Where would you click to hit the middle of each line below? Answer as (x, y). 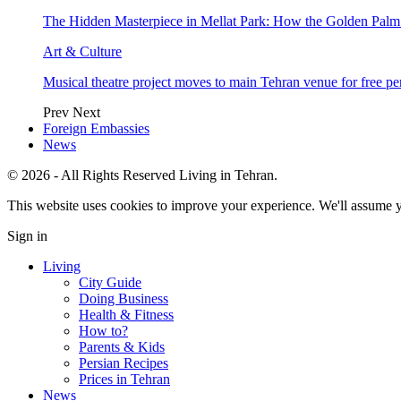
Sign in (27, 235)
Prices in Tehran (124, 379)
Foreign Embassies (96, 128)
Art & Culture (82, 51)
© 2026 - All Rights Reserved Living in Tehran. (142, 175)
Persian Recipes (124, 363)
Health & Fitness (126, 314)
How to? (103, 330)
